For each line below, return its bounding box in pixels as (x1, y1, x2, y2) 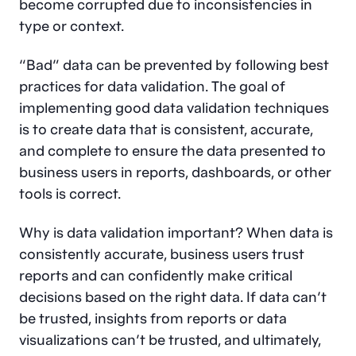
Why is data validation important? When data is (19, 223, 333, 242)
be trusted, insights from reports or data (19, 309, 287, 327)
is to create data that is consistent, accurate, (19, 120, 313, 138)
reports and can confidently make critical (19, 266, 292, 284)
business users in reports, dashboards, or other (19, 163, 331, 181)
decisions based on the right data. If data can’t (19, 288, 327, 306)
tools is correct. (19, 184, 121, 203)
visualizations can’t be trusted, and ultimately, (19, 331, 321, 349)
